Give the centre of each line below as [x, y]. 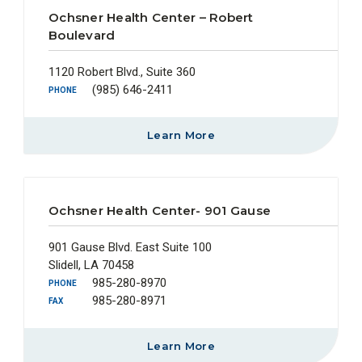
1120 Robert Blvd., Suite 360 [122, 72]
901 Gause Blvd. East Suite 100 [130, 247]
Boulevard [82, 35]
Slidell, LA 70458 [91, 265]
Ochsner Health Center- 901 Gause [160, 210]
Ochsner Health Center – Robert [151, 17]
